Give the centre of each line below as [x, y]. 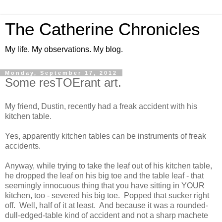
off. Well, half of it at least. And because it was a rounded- [107, 205]
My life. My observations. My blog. [64, 49]
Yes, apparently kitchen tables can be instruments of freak [106, 136]
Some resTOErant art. [63, 83]
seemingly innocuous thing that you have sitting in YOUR [105, 185]
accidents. [23, 146]
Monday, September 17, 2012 [61, 73]
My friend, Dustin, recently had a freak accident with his [101, 106]
